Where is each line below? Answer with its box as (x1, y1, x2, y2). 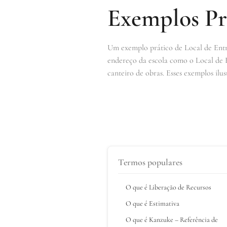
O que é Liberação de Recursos (126, 182, 211, 192)
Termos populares (118, 156, 182, 168)
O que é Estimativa (126, 199, 179, 208)
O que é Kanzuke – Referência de (126, 215, 218, 224)
